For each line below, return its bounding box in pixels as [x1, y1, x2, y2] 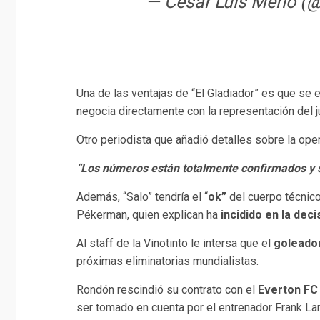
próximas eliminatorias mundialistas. [76, 254, 259, 268]
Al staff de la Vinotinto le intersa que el [76, 236, 274, 250]
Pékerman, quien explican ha [76, 207, 221, 221]
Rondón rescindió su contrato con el [76, 282, 258, 296]
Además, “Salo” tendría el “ [76, 189, 208, 204]
